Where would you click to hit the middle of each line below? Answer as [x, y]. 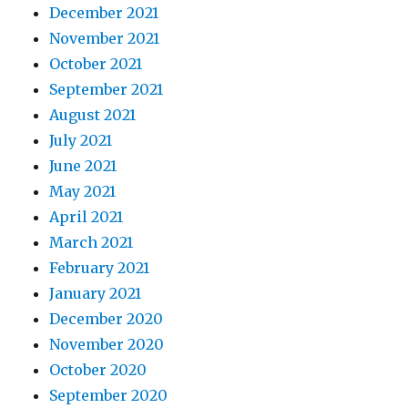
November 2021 [105, 39]
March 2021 [92, 243]
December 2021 [104, 13]
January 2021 [96, 294]
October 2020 [98, 370]
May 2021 [83, 192]
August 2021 [93, 115]
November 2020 [107, 345]
